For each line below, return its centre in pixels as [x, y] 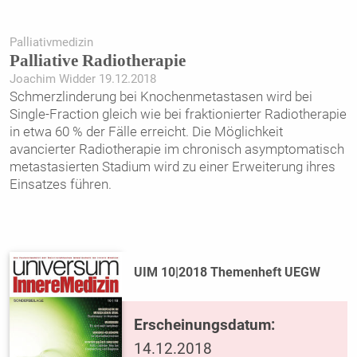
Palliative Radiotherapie [97, 60]
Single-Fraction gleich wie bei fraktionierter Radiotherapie [178, 114]
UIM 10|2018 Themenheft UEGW [228, 273]
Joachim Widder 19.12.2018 [82, 78]
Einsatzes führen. [60, 184]
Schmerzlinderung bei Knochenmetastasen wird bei [161, 96]
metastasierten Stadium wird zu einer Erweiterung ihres [172, 166]
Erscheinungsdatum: [205, 325]
